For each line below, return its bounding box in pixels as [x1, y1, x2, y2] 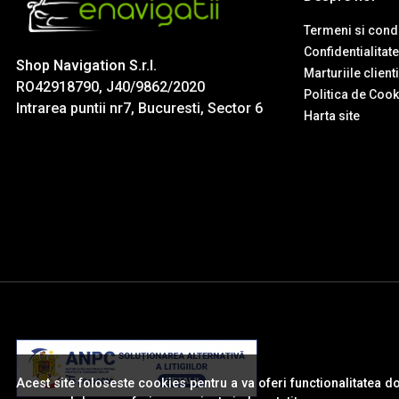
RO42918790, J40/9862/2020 [16, 78, 205, 96]
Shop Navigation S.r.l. [16, 57, 157, 75]
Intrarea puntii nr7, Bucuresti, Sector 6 [16, 100, 263, 118]
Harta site [304, 109, 360, 124]
